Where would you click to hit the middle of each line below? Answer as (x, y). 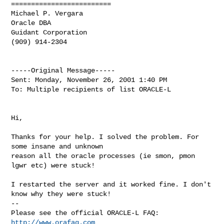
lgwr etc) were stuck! (53, 165)
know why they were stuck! (61, 194)
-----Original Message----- (63, 70)
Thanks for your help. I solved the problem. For (105, 137)
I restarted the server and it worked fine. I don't (111, 184)
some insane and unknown (57, 146)
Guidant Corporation (49, 32)
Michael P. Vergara (47, 13)
